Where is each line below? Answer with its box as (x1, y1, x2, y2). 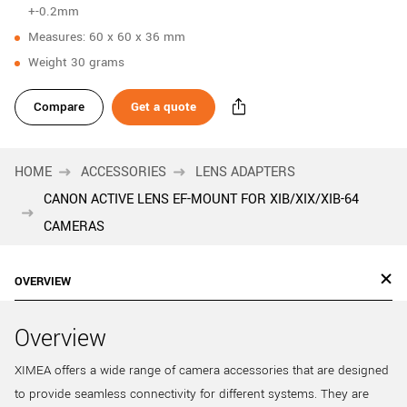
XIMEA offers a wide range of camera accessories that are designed (15, 362, 389, 379)
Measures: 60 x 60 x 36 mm (28, 28, 185, 45)
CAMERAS (44, 217, 104, 236)
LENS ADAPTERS (195, 163, 295, 182)
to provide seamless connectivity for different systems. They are (15, 385, 369, 402)
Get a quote (131, 97, 196, 115)
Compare (34, 97, 84, 115)
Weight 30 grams (28, 54, 124, 71)
